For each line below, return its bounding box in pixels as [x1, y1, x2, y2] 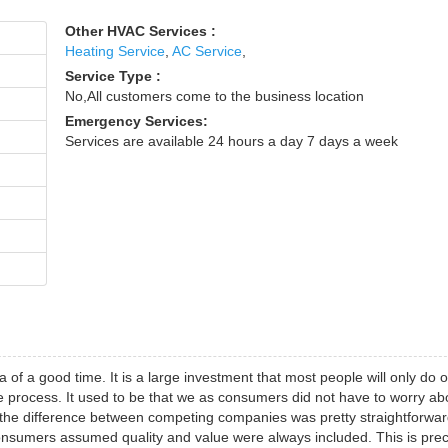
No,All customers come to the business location [65, 88, 365, 104]
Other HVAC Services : [65, 23, 217, 39]
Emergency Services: [65, 113, 209, 129]
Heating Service [65, 43, 166, 59]
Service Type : [65, 68, 162, 84]
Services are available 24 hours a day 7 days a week [65, 133, 399, 149]
